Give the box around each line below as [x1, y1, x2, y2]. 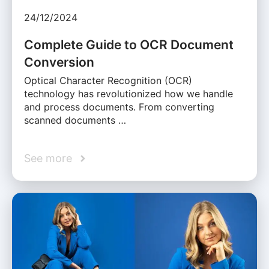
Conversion [24, 55, 94, 70]
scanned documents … [24, 114, 126, 127]
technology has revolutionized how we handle [24, 88, 233, 100]
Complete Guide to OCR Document [24, 37, 234, 53]
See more [24, 152, 72, 165]
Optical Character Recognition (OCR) [24, 74, 192, 87]
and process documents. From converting [24, 101, 214, 113]
